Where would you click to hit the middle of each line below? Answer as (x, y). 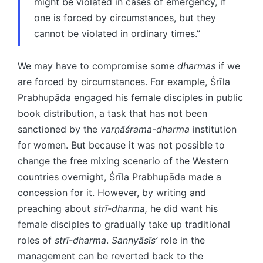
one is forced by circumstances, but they (125, 17)
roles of (36, 240)
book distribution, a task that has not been (112, 113)
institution (213, 129)
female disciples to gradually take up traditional (124, 224)
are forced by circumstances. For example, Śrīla (124, 81)
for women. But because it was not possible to (121, 145)
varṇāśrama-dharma (145, 129)
